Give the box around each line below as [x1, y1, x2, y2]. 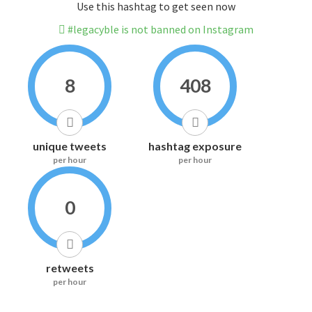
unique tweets [33, 139, 107, 153]
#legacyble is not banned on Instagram [65, 22, 253, 37]
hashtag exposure [148, 139, 242, 153]
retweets [45, 261, 94, 275]
